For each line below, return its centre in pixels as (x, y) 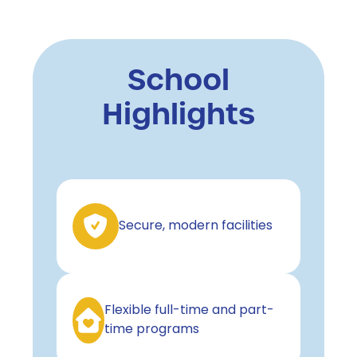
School (178, 80)
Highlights (178, 114)
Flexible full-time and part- (189, 310)
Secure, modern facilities (197, 226)
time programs (151, 330)
